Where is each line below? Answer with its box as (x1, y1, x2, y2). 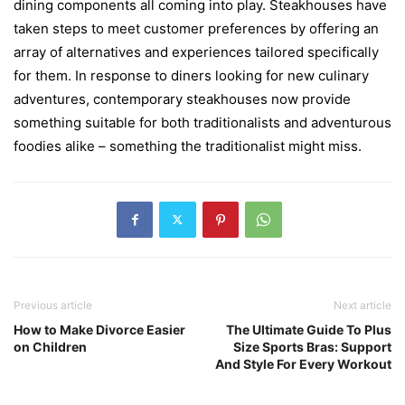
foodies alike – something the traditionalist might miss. (14, 137, 362, 155)
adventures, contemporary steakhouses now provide (14, 89, 351, 108)
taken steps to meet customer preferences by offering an (14, 19, 379, 37)
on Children (14, 338, 87, 354)
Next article (334, 297, 391, 312)
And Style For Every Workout (215, 355, 391, 372)
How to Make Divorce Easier (14, 321, 185, 337)
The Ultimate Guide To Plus (226, 321, 391, 337)
